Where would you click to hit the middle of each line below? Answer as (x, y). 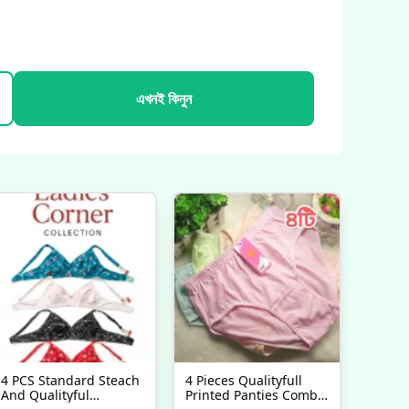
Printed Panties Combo (256, 395)
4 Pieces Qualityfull (244, 380)
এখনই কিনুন (163, 99)
